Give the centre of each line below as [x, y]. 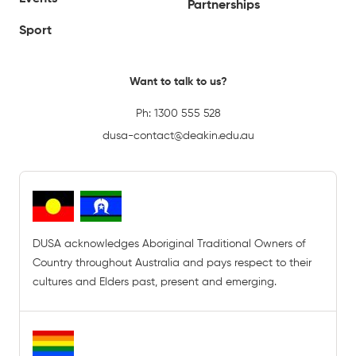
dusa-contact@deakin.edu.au [178, 136]
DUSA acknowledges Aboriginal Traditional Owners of [169, 244]
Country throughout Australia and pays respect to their [172, 263]
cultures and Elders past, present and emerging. [155, 282]
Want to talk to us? [178, 82]
